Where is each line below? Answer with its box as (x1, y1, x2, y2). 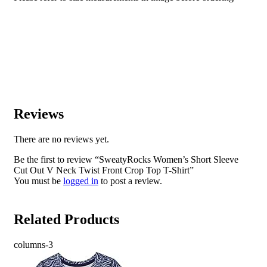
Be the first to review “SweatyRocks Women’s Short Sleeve (14, 154, 238, 165)
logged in (63, 176, 98, 187)
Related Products (14, 212, 119, 228)
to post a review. (98, 176, 162, 187)
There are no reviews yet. (14, 134, 109, 145)
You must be (14, 176, 63, 187)
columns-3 (14, 240, 53, 250)
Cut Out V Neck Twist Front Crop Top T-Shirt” (14, 165, 194, 176)
